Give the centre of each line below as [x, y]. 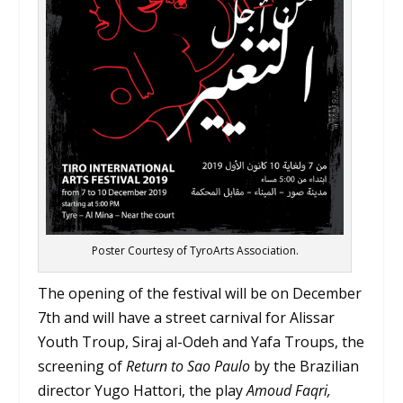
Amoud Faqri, [289, 390]
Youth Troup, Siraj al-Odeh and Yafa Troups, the [201, 341]
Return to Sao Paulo [188, 366]
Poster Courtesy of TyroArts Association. [195, 250]
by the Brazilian [305, 366]
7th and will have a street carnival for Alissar [187, 317]
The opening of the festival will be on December [200, 293]
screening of [82, 366]
